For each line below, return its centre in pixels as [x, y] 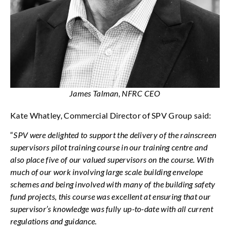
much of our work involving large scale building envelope [107, 172]
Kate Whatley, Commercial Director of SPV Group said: [111, 115]
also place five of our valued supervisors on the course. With [112, 160]
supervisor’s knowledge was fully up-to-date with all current [112, 209]
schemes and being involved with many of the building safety [113, 184]
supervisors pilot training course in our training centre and [109, 147]
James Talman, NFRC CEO [115, 93]
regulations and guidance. [54, 221]
